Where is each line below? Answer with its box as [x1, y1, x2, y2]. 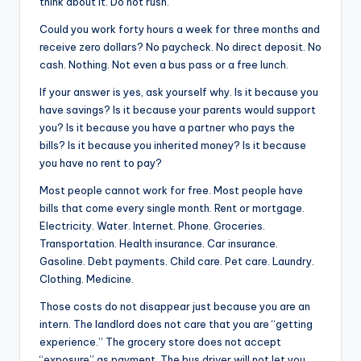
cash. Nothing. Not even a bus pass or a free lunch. [39, 57, 288, 71]
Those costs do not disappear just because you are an [39, 299, 310, 313]
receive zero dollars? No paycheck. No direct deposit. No [39, 39, 322, 53]
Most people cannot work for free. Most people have [39, 183, 303, 197]
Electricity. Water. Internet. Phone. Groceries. [39, 218, 265, 232]
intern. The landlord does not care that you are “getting [39, 317, 313, 330]
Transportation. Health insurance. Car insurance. [39, 236, 278, 250]
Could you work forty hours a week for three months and [39, 22, 320, 35]
